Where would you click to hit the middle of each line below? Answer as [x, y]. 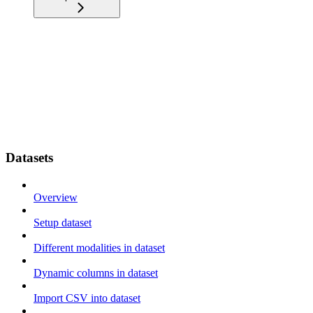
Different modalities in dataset [99, 247]
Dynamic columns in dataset [96, 272]
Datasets [29, 158]
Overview [56, 197]
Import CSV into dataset [87, 298]
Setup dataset [63, 222]
